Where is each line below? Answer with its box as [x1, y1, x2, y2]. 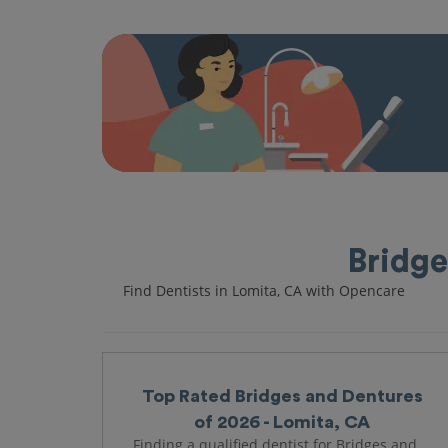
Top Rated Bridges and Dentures [141, 387, 423, 405]
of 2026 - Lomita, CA [194, 413, 370, 431]
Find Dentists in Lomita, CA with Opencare [123, 281, 405, 300]
